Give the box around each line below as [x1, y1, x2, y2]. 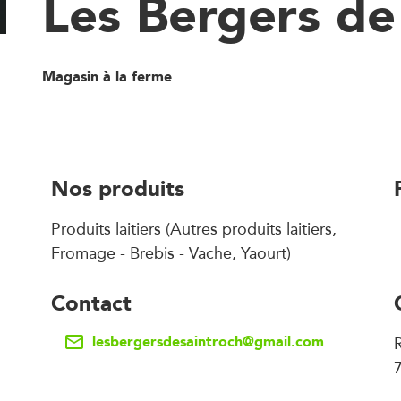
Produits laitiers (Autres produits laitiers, [51, 216, 337, 242]
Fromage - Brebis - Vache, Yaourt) [51, 240, 291, 266]
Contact [51, 285, 132, 321]
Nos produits [51, 170, 184, 207]
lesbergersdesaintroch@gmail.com [92, 329, 324, 354]
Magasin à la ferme [41, 64, 172, 90]
